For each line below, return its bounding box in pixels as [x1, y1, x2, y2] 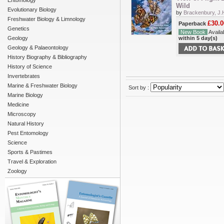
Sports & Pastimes [7, 149, 52, 155]
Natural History [7, 120, 44, 126]
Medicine [7, 101, 29, 107]
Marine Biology [7, 92, 43, 98]
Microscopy [7, 111, 36, 117]
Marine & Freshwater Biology [7, 82, 77, 88]
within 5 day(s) [178, 35, 217, 41]
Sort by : [128, 84, 150, 91]
